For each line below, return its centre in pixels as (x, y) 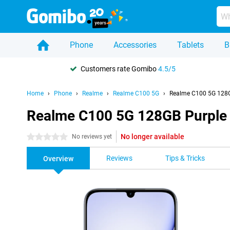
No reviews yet (92, 137)
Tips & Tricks (185, 158)
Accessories (135, 45)
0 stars (38, 137)
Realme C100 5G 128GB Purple (127, 116)
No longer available (152, 137)
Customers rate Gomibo (119, 69)
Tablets (190, 45)
